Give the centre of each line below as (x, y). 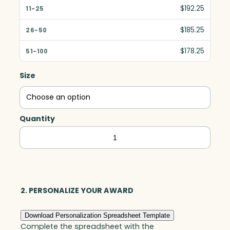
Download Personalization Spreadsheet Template (97, 215)
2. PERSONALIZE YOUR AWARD (77, 190)
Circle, (32, 147)
